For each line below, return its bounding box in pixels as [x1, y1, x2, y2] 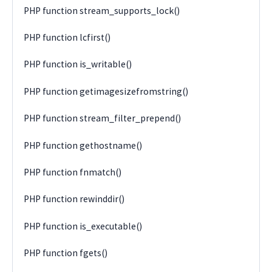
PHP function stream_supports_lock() [24, 4, 180, 16]
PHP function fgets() [24, 247, 108, 259]
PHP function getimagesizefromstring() [24, 85, 189, 97]
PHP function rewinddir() [24, 193, 125, 205]
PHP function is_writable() [24, 58, 132, 70]
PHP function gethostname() [24, 139, 143, 151]
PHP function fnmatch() [24, 166, 122, 178]
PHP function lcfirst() [24, 32, 111, 44]
